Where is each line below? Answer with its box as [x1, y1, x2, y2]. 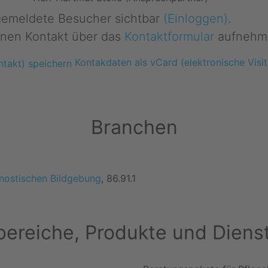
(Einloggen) [163, 11, 228, 26]
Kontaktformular [124, 29, 214, 44]
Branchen [90, 115, 178, 139]
